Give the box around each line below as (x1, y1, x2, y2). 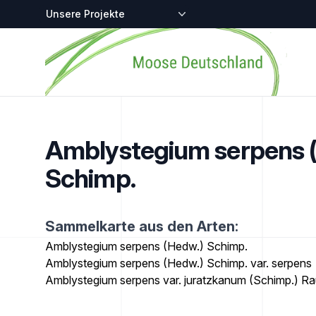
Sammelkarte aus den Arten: (45, 218, 238, 235)
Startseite (44, 29, 93, 43)
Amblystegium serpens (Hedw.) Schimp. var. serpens (45, 256, 312, 270)
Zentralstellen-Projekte (44, 6, 159, 20)
